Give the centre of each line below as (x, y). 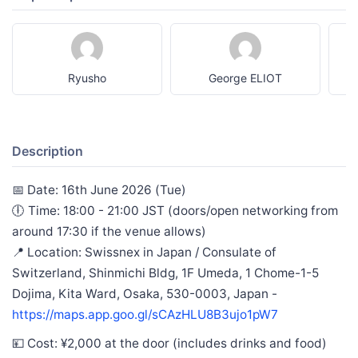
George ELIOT (246, 78)
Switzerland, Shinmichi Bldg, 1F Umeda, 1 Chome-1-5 (165, 272)
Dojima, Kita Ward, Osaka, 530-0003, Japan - (145, 293)
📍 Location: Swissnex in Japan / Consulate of (144, 252)
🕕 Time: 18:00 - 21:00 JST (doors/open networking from (175, 210)
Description (48, 151)
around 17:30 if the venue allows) (109, 231)
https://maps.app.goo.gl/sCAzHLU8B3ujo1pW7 (145, 314)
